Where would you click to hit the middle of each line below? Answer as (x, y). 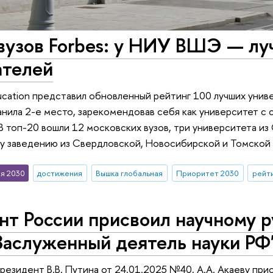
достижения (60, 173)
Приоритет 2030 (208, 173)
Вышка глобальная (129, 173)
